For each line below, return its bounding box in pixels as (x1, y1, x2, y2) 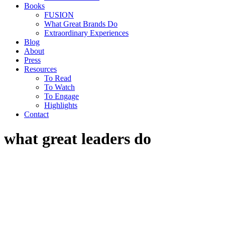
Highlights (44, 101, 77, 109)
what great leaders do (4, 130, 151, 148)
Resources (24, 65, 57, 73)
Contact (24, 110, 49, 119)
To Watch (44, 83, 75, 91)
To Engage (44, 92, 79, 100)
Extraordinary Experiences (44, 29, 129, 37)
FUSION (44, 11, 74, 19)
